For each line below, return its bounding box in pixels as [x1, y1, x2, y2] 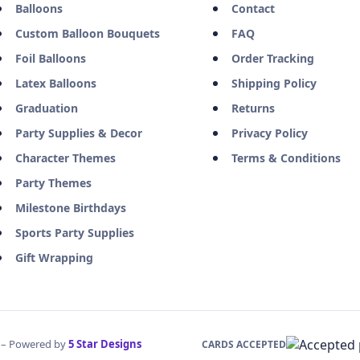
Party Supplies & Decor [15, 125, 142, 141]
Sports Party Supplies [15, 224, 134, 240]
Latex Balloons [15, 75, 96, 91]
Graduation [15, 100, 78, 116]
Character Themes [15, 149, 116, 166]
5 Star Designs [68, 337, 141, 351]
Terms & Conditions [231, 149, 342, 166]
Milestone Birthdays [15, 199, 126, 215]
